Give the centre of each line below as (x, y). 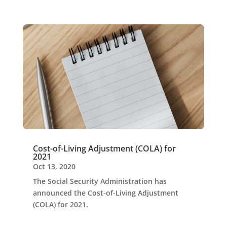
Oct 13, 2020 (54, 166)
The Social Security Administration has (100, 181)
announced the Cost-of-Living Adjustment (105, 193)
